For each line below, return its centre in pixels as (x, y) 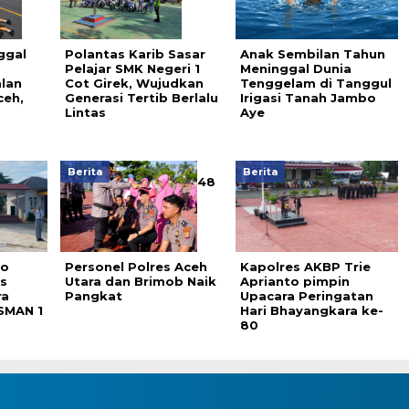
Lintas (85, 112)
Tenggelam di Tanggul (315, 83)
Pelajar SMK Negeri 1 (132, 68)
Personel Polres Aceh (136, 267)
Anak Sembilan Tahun (312, 54)
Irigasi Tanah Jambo (308, 98)
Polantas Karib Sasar (135, 54)
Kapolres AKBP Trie (305, 267)
